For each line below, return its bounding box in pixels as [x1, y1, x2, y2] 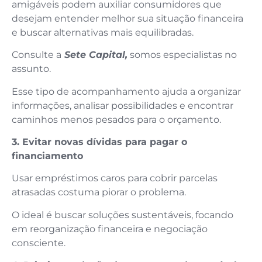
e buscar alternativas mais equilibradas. [12, 26, 194, 38]
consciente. [12, 237, 65, 249]
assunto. [12, 63, 51, 75]
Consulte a [12, 49, 61, 61]
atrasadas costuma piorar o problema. [12, 187, 186, 198]
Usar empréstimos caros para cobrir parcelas [12, 173, 218, 184]
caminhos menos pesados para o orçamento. [12, 113, 221, 125]
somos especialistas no [127, 49, 237, 61]
